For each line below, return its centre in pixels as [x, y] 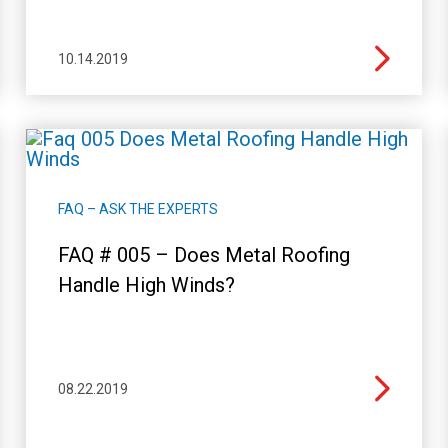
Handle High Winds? [146, 284]
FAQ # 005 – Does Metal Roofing [203, 254]
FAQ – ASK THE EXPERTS [137, 208]
